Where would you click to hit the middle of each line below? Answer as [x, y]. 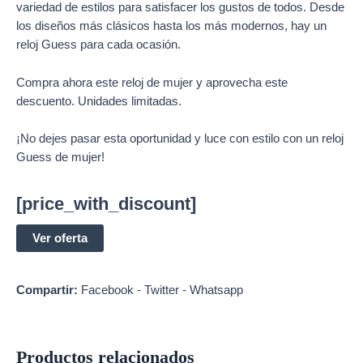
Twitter [162, 290]
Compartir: [47, 290]
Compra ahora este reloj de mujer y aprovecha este [152, 82]
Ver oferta [60, 238]
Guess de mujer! [60, 158]
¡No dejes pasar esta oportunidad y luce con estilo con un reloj [180, 139]
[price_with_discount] [106, 203]
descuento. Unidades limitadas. [99, 101]
